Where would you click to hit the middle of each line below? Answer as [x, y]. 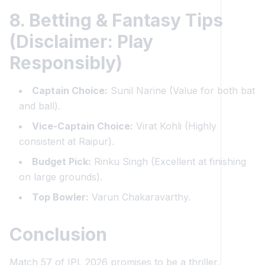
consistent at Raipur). [67, 141]
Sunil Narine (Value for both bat [181, 91]
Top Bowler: [60, 197]
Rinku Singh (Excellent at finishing [169, 161]
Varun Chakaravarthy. [140, 197]
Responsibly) [66, 63]
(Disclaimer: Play [81, 41]
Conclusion [58, 234]
